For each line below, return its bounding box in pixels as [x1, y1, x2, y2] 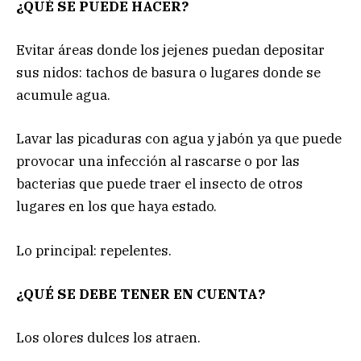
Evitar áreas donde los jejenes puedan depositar [16, 41, 325, 60]
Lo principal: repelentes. [16, 241, 172, 259]
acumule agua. [16, 86, 110, 105]
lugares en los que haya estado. [16, 197, 217, 216]
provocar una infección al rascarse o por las [16, 152, 300, 171]
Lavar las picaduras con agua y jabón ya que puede [16, 130, 342, 148]
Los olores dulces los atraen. [16, 328, 201, 346]
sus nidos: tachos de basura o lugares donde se [16, 64, 321, 82]
